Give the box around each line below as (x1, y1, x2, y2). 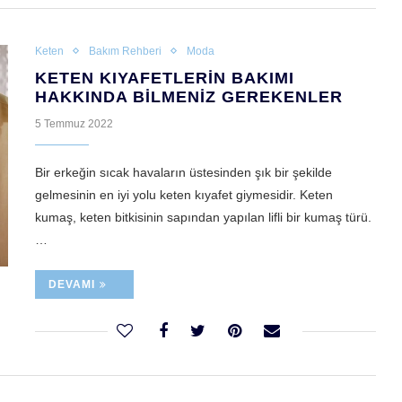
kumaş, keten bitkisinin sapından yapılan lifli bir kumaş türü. (35, 210, 371, 225)
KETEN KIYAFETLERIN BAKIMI (35, 69, 294, 88)
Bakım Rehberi (89, 45, 162, 58)
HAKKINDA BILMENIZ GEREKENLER (35, 88, 343, 107)
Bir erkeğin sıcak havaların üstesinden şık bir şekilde (35, 165, 332, 180)
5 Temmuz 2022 (35, 118, 113, 131)
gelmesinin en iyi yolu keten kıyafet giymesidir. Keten (35, 188, 333, 203)
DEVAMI (48, 278, 95, 292)
